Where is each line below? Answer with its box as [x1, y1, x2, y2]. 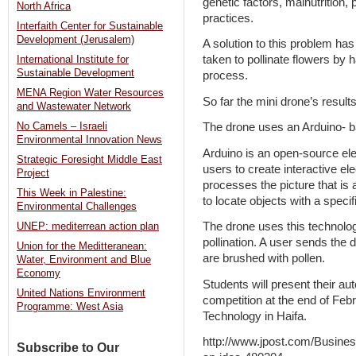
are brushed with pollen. [203, 252, 325, 265]
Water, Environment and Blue [17, 254, 151, 266]
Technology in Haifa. [203, 309, 307, 323]
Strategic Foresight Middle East [17, 154, 162, 166]
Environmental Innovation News [17, 134, 162, 146]
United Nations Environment [17, 288, 145, 300]
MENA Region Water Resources [17, 87, 164, 99]
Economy [17, 268, 60, 280]
